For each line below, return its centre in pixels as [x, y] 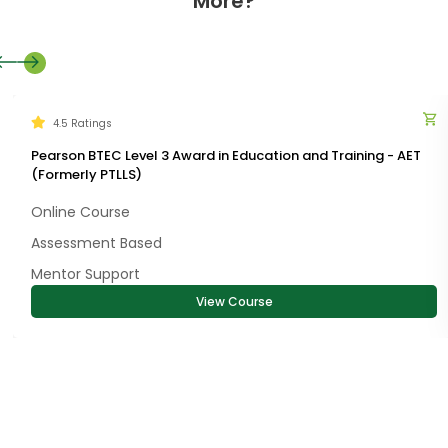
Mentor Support [85, 274]
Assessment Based [96, 243]
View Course [234, 302]
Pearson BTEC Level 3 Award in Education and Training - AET [226, 156]
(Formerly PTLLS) [86, 175]
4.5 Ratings [82, 123]
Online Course [80, 212]
